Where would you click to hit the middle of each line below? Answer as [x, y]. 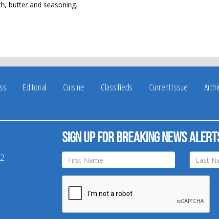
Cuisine [74, 87]
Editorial [35, 87]
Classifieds [117, 87]
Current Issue [168, 87]
